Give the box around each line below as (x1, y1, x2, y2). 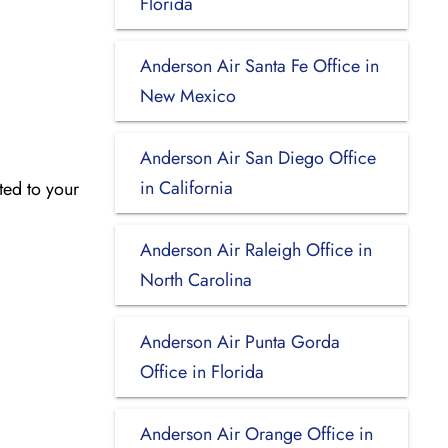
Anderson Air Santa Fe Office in (139, 52, 379, 79)
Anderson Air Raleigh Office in (139, 236, 372, 263)
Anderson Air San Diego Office (139, 144, 376, 171)
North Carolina (139, 266, 252, 293)
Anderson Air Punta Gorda (139, 328, 340, 355)
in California (139, 174, 233, 201)
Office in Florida (139, 358, 264, 385)
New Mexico (139, 82, 236, 109)
